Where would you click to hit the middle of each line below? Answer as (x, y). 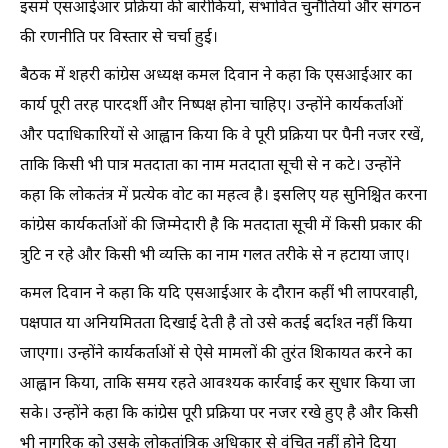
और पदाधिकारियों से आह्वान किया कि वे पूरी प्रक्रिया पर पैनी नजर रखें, (222, 136)
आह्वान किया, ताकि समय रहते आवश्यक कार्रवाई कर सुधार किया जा (217, 384)
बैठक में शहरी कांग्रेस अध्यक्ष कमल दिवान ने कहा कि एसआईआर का (216, 76)
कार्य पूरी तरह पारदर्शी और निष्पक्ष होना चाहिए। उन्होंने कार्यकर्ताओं (211, 106)
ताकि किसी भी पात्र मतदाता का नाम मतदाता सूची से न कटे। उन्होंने (210, 166)
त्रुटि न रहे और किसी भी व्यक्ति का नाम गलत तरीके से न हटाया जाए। (215, 256)
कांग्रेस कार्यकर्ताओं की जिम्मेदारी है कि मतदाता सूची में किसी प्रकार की (221, 226)
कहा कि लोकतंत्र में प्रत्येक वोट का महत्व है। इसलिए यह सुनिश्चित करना (223, 196)
